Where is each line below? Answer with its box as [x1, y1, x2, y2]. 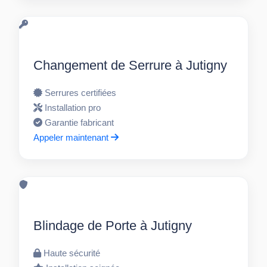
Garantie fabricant [45, 117, 114, 128]
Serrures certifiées [45, 88, 117, 98]
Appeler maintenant [33, 132, 111, 143]
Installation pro [45, 103, 101, 113]
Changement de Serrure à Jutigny [33, 58, 228, 73]
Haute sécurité [44, 248, 101, 259]
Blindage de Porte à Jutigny [33, 218, 193, 234]
